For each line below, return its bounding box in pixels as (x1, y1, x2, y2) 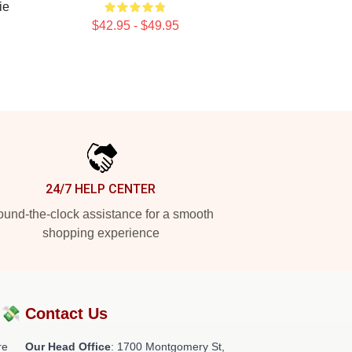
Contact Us (25, 305, 108, 322)
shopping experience (42, 226, 159, 240)
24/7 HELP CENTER (46, 181, 156, 196)
